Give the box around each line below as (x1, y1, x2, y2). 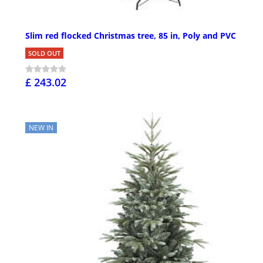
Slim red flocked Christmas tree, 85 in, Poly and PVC (25, 29, 236, 41)
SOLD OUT (28, 48, 60, 58)
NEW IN (29, 122, 53, 133)
